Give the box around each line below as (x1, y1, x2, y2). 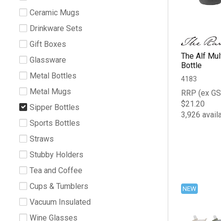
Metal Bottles (30, 71, 76, 80)
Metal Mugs (30, 86, 71, 96)
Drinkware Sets (30, 23, 82, 33)
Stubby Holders (30, 149, 83, 159)
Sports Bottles (30, 118, 80, 128)
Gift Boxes (30, 39, 66, 49)
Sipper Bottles (30, 102, 79, 112)
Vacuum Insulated (30, 197, 91, 207)
